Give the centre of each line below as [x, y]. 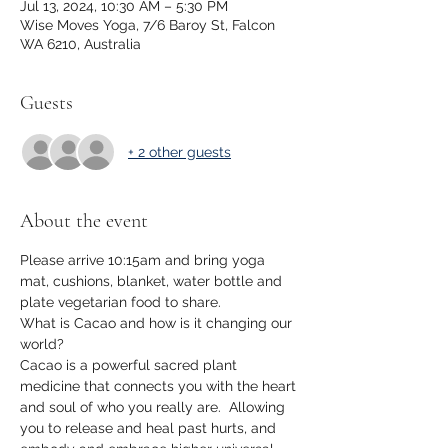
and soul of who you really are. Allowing [154, 407]
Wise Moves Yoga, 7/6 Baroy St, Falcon [147, 25]
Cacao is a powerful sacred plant [130, 365]
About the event [84, 221]
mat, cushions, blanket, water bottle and [153, 281]
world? [42, 344]
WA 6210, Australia [80, 44]
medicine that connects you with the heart [160, 386]
